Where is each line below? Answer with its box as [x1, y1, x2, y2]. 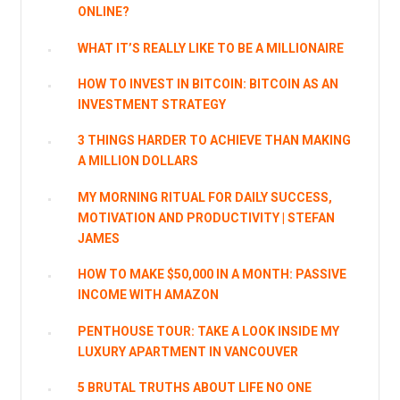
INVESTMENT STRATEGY [78, 96, 227, 112]
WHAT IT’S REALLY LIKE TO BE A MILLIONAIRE [78, 40, 345, 55]
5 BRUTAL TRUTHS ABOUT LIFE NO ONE [78, 380, 312, 396]
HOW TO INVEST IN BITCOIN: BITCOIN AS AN [78, 76, 339, 91]
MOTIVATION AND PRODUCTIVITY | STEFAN [78, 210, 336, 225]
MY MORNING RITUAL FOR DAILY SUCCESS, [78, 189, 333, 204]
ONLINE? [78, 4, 130, 20]
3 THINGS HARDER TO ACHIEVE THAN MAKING [78, 133, 352, 148]
